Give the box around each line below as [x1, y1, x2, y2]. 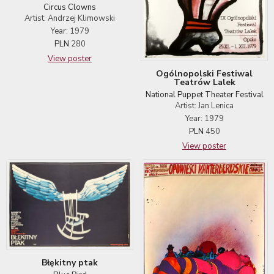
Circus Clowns [43, 1, 96, 13]
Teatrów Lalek [173, 76, 235, 89]
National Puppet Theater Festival [145, 89, 264, 101]
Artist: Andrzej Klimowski [24, 12, 115, 24]
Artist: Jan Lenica [175, 100, 234, 112]
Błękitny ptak [42, 256, 98, 268]
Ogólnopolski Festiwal [156, 68, 253, 80]
